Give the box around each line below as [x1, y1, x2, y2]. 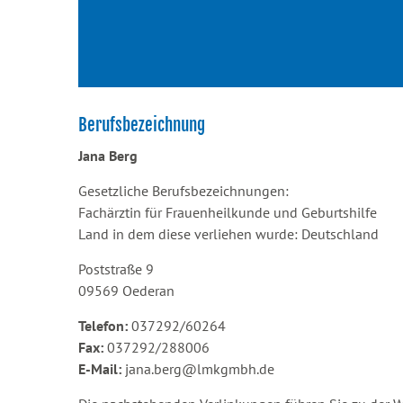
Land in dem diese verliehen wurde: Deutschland [78, 225, 379, 243]
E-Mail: [78, 360, 121, 378]
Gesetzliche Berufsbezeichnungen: [78, 182, 289, 200]
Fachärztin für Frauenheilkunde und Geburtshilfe [78, 203, 377, 221]
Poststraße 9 [78, 260, 154, 278]
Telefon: [78, 317, 128, 335]
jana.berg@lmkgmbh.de [121, 360, 274, 378]
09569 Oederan [78, 282, 175, 300]
